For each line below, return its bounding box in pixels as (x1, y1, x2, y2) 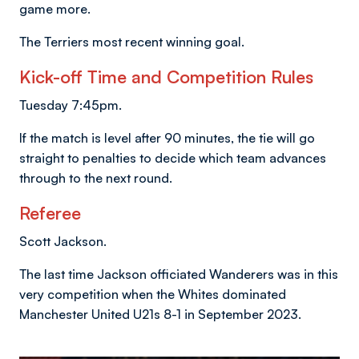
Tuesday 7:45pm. (19, 96, 122, 113)
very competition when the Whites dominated (19, 285, 286, 302)
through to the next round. (19, 169, 172, 186)
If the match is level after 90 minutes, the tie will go (19, 129, 315, 146)
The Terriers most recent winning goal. (19, 33, 248, 50)
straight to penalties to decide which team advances (19, 149, 326, 166)
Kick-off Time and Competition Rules (19, 65, 313, 87)
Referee (19, 201, 81, 224)
